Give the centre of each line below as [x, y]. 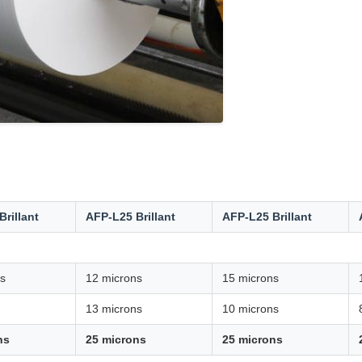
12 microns [114, 278]
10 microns [250, 309]
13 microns [114, 309]
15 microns [250, 278]
